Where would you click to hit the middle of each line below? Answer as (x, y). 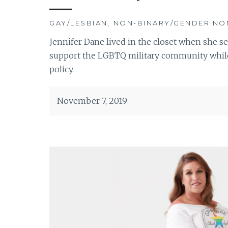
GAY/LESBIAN (79, 23)
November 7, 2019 (92, 101)
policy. (62, 69)
